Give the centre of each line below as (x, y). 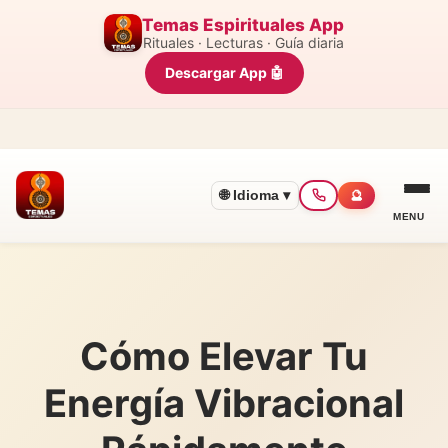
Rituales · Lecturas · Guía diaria (243, 42)
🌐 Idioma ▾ (255, 194)
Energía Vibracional (224, 402)
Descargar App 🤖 (224, 72)
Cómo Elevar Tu (224, 355)
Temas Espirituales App (243, 24)
